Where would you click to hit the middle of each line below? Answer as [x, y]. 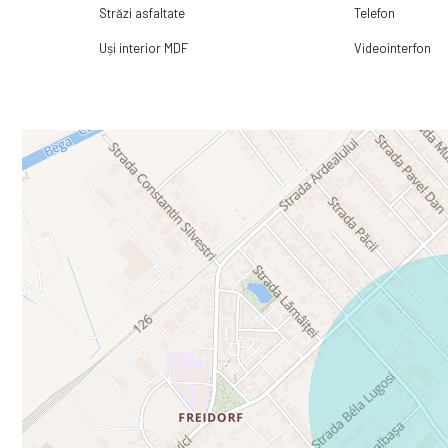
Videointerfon [393, 48]
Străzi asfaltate [142, 13]
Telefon [375, 13]
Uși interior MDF [144, 48]
